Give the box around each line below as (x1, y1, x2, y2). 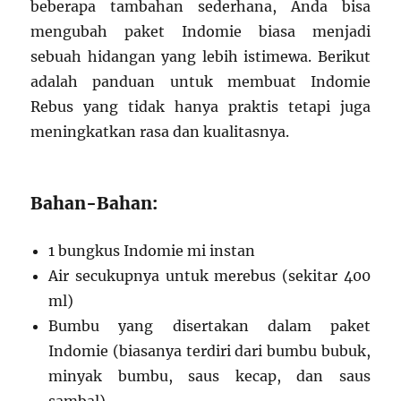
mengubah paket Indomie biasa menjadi (30, 22, 371, 40)
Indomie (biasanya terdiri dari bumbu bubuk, (48, 342, 371, 360)
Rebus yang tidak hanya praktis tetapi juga (30, 98, 371, 115)
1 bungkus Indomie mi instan (48, 242, 256, 260)
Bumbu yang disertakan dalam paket (48, 317, 371, 335)
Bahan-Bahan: (30, 192, 158, 214)
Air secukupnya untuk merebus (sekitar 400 (48, 267, 371, 285)
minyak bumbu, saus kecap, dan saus (48, 367, 371, 385)
